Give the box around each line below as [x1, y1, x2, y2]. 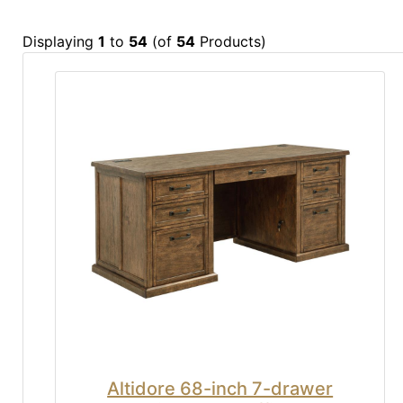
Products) [195, 31, 266, 50]
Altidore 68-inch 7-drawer [107, 377, 334, 399]
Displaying [22, 31, 98, 50]
